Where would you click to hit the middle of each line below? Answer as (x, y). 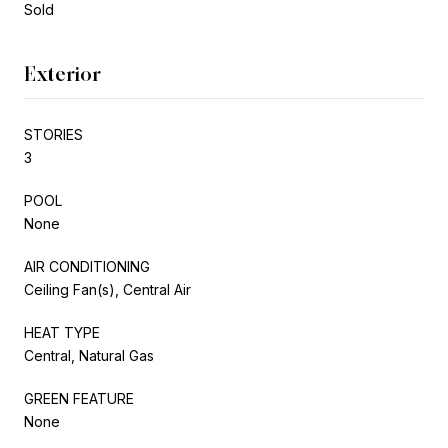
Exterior (62, 73)
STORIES (53, 134)
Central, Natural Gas (89, 355)
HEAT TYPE (62, 332)
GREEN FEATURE (79, 398)
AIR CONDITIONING (87, 266)
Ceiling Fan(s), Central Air (107, 289)
